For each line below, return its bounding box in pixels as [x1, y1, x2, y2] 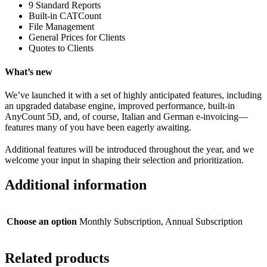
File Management [29, 21, 94, 32]
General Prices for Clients [29, 32, 125, 43]
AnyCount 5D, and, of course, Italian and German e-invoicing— [5, 111, 248, 122]
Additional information [5, 177, 147, 193]
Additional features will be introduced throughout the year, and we [5, 144, 254, 154]
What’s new [5, 66, 52, 77]
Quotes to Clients [29, 43, 94, 54]
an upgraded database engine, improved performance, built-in [5, 100, 235, 111]
